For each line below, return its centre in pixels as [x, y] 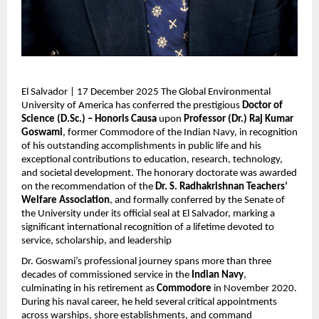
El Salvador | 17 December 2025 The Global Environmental [146, 92]
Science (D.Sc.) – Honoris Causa [89, 119]
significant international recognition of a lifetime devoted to [148, 227]
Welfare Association [66, 200]
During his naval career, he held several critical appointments [149, 303]
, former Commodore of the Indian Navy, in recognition [180, 132]
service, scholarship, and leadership [98, 241]
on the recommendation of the [88, 187]
